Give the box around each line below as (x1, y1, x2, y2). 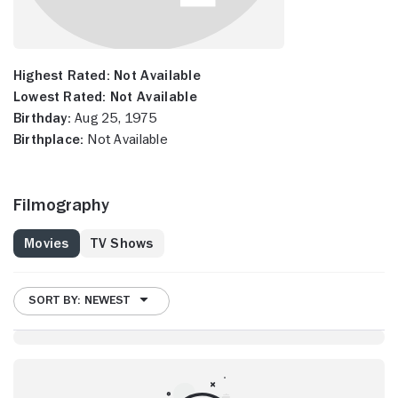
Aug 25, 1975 (70, 110, 157, 125)
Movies (24, 235, 69, 251)
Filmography (13, 195, 109, 213)
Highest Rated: (13, 68, 110, 83)
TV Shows (90, 235, 154, 251)
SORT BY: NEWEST (28, 293, 130, 306)
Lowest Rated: (13, 89, 107, 104)
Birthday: (13, 110, 71, 125)
